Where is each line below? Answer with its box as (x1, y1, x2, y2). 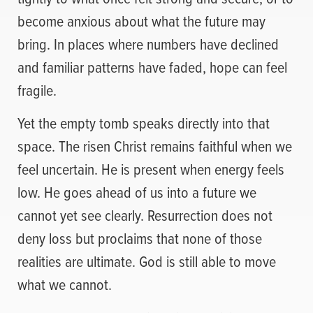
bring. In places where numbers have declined (17, 33, 279, 55)
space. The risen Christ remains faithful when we (17, 135, 292, 157)
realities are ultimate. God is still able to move (17, 250, 276, 272)
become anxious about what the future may (17, 10, 265, 32)
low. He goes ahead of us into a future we (17, 181, 256, 203)
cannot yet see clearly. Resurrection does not (17, 204, 272, 226)
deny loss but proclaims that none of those (17, 227, 262, 249)
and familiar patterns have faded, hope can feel (17, 56, 287, 78)
